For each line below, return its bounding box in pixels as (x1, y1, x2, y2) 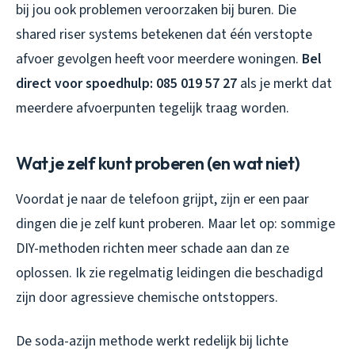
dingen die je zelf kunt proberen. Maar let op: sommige (16, 214, 335, 235)
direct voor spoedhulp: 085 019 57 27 (16, 74, 237, 94)
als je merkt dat (237, 74, 332, 94)
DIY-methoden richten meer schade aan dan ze (16, 239, 289, 259)
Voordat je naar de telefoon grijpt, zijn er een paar (16, 189, 309, 210)
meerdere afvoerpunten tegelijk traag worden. (16, 98, 289, 119)
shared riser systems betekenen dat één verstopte (16, 25, 312, 45)
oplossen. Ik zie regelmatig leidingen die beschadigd (16, 263, 323, 284)
